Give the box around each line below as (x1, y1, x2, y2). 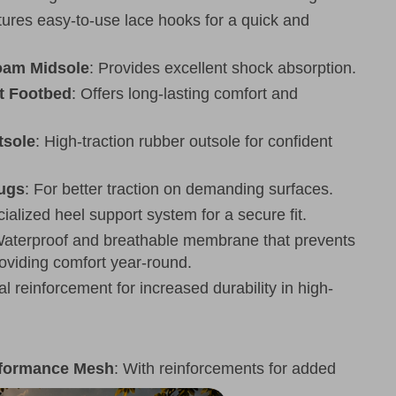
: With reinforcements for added (114, 360, 337, 378)
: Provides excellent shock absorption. (89, 59, 357, 78)
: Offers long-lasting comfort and (72, 85, 299, 103)
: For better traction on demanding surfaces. (25, 180, 334, 199)
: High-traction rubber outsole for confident (35, 133, 333, 151)
